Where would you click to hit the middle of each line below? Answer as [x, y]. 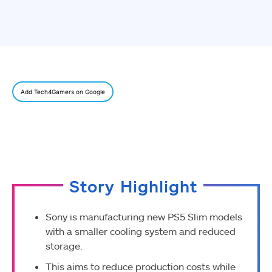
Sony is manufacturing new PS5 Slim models [144, 217]
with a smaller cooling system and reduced [141, 231]
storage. [64, 246]
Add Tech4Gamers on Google [63, 92]
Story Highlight [133, 186]
